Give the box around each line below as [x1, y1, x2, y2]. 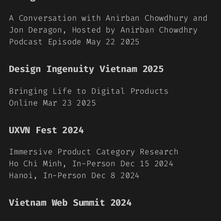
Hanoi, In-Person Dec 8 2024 [9, 170, 140, 181]
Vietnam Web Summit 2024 [9, 197, 132, 209]
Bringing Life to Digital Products [9, 85, 169, 96]
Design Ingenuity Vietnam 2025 [9, 63, 164, 75]
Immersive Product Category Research [9, 147, 179, 157]
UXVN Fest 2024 [9, 124, 84, 136]
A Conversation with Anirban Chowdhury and [9, 13, 208, 23]
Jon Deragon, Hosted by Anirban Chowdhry [9, 25, 198, 35]
